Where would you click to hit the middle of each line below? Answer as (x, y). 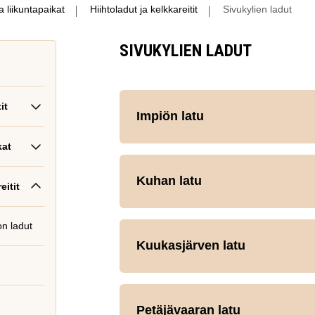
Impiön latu (170, 116)
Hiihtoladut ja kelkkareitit (144, 9)
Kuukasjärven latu (191, 245)
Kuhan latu (169, 181)
